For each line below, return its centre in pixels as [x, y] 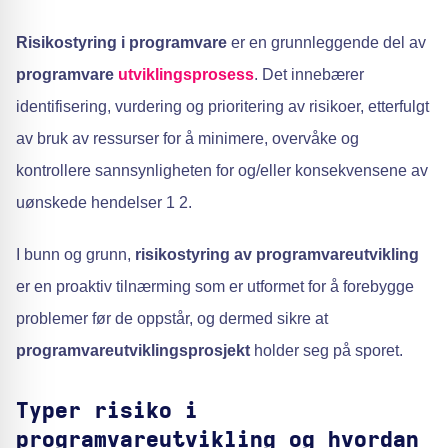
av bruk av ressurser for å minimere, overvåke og [187, 138]
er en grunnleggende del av [326, 42]
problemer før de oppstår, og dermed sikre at [172, 318]
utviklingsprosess [186, 74]
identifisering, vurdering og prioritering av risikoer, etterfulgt [222, 106]
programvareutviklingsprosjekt [133, 350]
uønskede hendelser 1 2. [104, 202]
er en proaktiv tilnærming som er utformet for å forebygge [215, 286]
